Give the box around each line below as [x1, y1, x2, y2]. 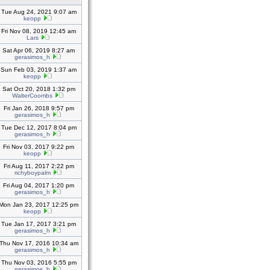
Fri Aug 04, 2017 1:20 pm [3, 182, 74, 189]
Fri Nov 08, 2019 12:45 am [1, 28, 76, 34]
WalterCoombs [12, 92, 52, 99]
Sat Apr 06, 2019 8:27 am [2, 47, 75, 54]
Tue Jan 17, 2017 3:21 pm [1, 221, 76, 227]
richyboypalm [14, 169, 51, 176]
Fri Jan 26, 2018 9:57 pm [3, 105, 74, 111]
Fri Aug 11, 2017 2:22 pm [3, 163, 74, 169]
